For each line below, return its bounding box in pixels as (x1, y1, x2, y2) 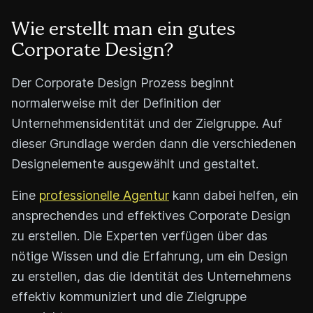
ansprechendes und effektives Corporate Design (11, 208, 291, 223)
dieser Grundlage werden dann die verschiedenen (11, 136, 296, 151)
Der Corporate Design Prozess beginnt (11, 75, 234, 90)
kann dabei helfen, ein (169, 187, 298, 203)
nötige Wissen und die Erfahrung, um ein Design (11, 248, 288, 263)
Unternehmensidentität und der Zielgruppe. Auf (11, 115, 282, 131)
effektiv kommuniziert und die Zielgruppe (11, 289, 247, 304)
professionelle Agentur (39, 187, 169, 203)
